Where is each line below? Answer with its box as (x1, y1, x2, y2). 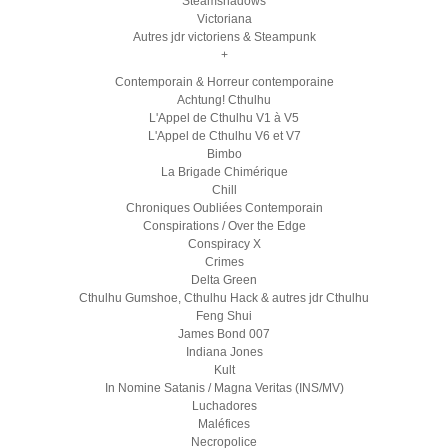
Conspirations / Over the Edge (142, 218, 306, 233)
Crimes (204, 254, 244, 269)
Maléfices (198, 416, 250, 431)
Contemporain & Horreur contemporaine (114, 74, 334, 89)
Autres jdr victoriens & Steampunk (132, 30, 316, 44)
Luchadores (191, 398, 257, 413)
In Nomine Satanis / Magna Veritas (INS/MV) (104, 380, 344, 395)
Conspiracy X (187, 236, 261, 251)
